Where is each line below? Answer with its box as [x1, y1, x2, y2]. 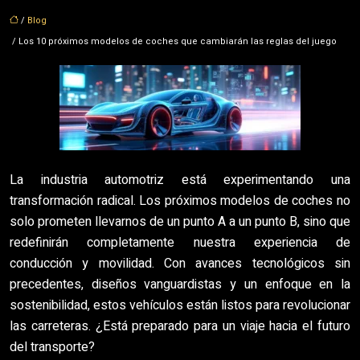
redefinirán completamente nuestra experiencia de [10, 233, 350, 252]
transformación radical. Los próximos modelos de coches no [10, 191, 350, 211]
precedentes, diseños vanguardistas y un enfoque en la [10, 275, 350, 294]
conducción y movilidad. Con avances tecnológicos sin [10, 254, 350, 273]
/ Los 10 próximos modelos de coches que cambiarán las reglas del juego [10, 35, 337, 48]
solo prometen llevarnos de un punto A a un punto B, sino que [10, 212, 350, 231]
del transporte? [10, 337, 95, 357]
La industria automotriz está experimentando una [10, 170, 350, 190]
